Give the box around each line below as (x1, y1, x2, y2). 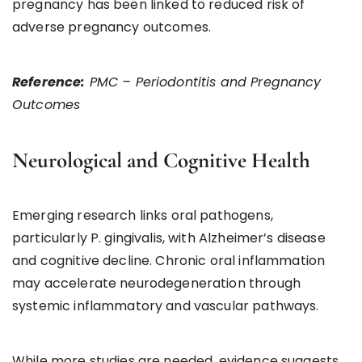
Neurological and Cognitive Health (12, 146, 310, 174)
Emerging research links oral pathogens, (12, 205, 273, 225)
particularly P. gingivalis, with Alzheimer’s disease (12, 228, 326, 247)
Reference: (12, 72, 86, 91)
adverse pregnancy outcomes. (12, 17, 212, 36)
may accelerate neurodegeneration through (12, 273, 301, 293)
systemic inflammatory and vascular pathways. (12, 296, 319, 315)
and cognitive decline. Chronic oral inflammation (12, 250, 326, 270)
